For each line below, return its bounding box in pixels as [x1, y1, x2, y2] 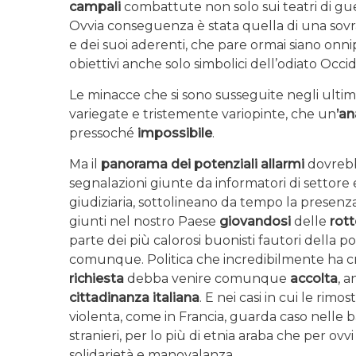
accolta [287, 270, 338, 286]
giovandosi [219, 213, 291, 229]
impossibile [137, 125, 212, 141]
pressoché [69, 125, 137, 141]
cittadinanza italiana [69, 289, 199, 305]
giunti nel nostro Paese [69, 213, 219, 229]
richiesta [69, 270, 124, 286]
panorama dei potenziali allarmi [101, 156, 304, 172]
